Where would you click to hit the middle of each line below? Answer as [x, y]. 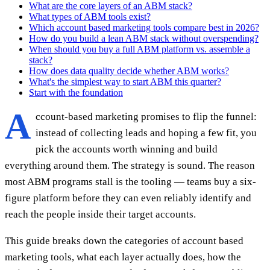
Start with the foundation [76, 92]
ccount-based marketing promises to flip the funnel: [146, 116]
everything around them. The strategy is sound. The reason [130, 165]
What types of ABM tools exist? [90, 16]
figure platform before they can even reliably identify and [128, 198]
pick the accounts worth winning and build [127, 149]
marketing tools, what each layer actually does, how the [123, 257]
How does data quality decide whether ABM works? [129, 71]
